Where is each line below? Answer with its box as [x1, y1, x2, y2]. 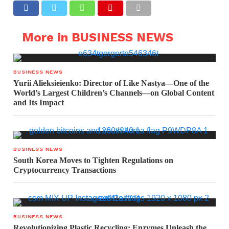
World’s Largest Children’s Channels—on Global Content [13, 88, 215, 97]
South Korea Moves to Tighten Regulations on [13, 156, 174, 165]
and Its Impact [13, 98, 64, 107]
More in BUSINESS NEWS [21, 30, 173, 44]
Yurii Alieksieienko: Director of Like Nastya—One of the [13, 79, 210, 87]
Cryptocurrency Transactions [13, 166, 117, 174]
